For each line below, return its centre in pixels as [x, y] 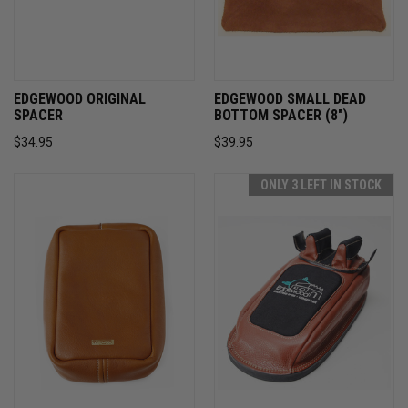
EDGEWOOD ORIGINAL [80, 98]
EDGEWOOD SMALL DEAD [290, 98]
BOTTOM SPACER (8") [280, 115]
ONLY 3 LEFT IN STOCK [321, 184]
